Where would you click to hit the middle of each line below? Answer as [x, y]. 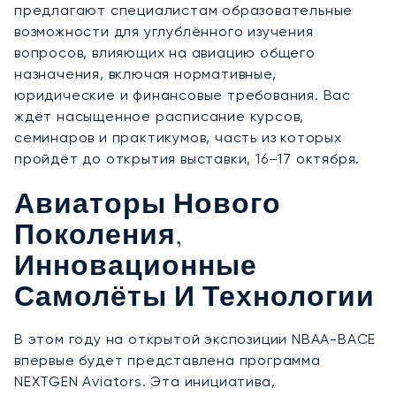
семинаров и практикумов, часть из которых [178, 138]
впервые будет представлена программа [168, 361]
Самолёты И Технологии [194, 300]
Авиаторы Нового [148, 207]
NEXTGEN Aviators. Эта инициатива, [145, 382]
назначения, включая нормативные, [145, 74]
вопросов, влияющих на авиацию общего [165, 53]
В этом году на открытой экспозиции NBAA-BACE [195, 339]
